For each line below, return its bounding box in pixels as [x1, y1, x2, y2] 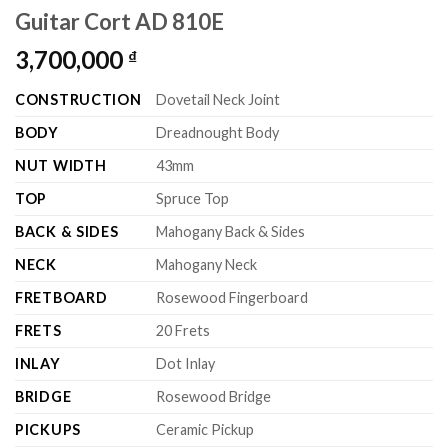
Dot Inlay [156, 355, 216, 373]
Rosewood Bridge [156, 388, 272, 406]
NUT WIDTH [15, 157, 107, 175]
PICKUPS [15, 421, 82, 439]
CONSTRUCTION [15, 91, 142, 109]
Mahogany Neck [156, 256, 258, 274]
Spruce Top [156, 190, 230, 208]
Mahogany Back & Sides [156, 223, 306, 241]
